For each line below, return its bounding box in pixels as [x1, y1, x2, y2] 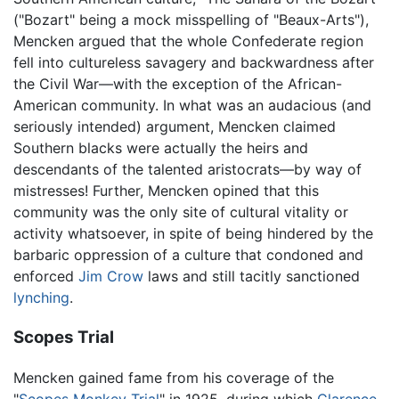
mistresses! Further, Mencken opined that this [13, 182, 319, 200]
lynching [13, 289, 69, 307]
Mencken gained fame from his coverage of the [13, 368, 334, 387]
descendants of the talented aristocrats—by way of [13, 160, 362, 179]
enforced [13, 267, 78, 286]
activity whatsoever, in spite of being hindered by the [13, 224, 373, 243]
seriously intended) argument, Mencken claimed [13, 118, 336, 136]
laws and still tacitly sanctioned [143, 267, 360, 286]
